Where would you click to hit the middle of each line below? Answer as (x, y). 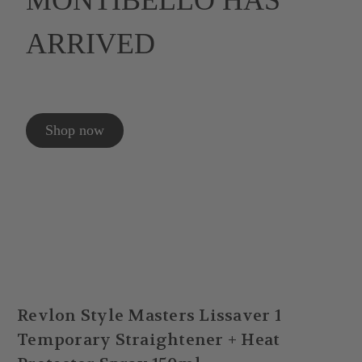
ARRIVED (90, 44)
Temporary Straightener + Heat (149, 340)
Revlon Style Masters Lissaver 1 (149, 316)
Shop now (74, 130)
